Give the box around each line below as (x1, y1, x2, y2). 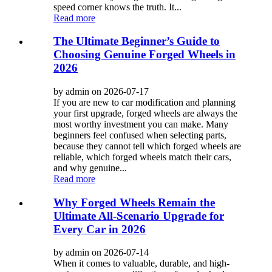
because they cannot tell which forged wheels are (53, 141, 241, 152)
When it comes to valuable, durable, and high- (53, 258, 229, 269)
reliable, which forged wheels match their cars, (53, 152, 231, 163)
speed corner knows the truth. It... (53, 1, 182, 12)
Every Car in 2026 (53, 222, 146, 236)
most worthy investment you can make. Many (53, 119, 228, 130)
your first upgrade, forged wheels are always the (53, 108, 237, 119)
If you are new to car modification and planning (53, 97, 236, 108)
